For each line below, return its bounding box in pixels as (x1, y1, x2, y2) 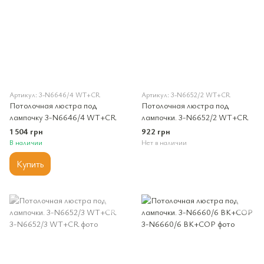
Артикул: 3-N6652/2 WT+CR (141, 90, 230, 100)
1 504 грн (9, 126, 43, 137)
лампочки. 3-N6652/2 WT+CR (141, 111, 248, 123)
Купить (16, 157, 44, 171)
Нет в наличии (141, 137, 187, 147)
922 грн (141, 126, 170, 137)
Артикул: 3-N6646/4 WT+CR (9, 90, 100, 100)
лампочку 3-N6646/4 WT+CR (9, 111, 116, 123)
